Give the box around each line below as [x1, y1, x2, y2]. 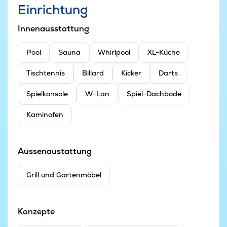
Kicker [121, 68, 141, 78]
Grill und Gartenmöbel [26, 170, 101, 180]
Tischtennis [26, 68, 65, 78]
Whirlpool [98, 48, 130, 57]
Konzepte [18, 206, 55, 217]
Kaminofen [26, 110, 63, 120]
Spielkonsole [26, 89, 68, 99]
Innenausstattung [18, 23, 89, 34]
